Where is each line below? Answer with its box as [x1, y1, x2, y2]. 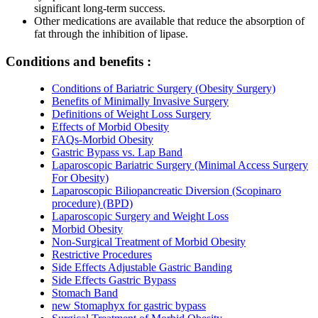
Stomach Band [52, 287, 118, 300]
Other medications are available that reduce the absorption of [34, 14, 305, 27]
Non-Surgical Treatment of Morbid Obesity [52, 236, 246, 248]
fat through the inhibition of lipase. [34, 27, 188, 40]
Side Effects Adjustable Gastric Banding [52, 261, 232, 274]
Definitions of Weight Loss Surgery [52, 108, 211, 121]
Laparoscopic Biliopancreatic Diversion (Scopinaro [52, 185, 281, 197]
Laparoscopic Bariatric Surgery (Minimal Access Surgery [52, 159, 308, 172]
